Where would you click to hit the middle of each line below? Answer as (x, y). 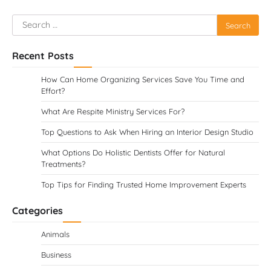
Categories (38, 211)
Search (27, 21)
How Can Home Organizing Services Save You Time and (143, 79)
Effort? (53, 91)
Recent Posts (43, 56)
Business (56, 255)
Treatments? (63, 164)
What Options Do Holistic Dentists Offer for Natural (133, 152)
